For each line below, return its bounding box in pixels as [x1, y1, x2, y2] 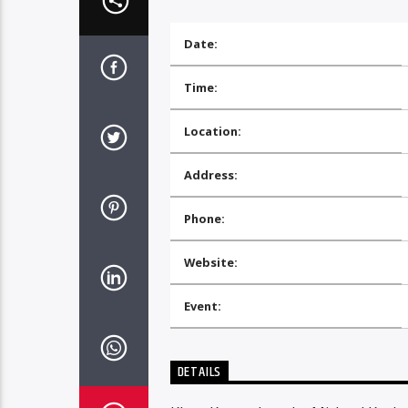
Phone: [183, 210, 225, 228]
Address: [183, 167, 238, 184]
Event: [183, 298, 221, 315]
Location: [183, 123, 241, 140]
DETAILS [177, 361, 222, 384]
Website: [183, 254, 238, 271]
